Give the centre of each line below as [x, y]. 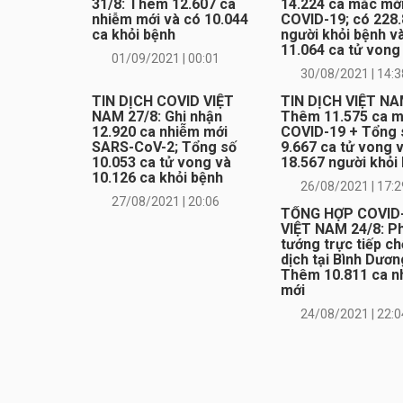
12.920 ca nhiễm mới [160, 132]
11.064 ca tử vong [340, 50]
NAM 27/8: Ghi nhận [157, 117]
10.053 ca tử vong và [161, 163]
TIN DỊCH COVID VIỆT [163, 102]
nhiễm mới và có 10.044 [170, 20]
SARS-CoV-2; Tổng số [164, 148]
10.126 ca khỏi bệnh [157, 178]
